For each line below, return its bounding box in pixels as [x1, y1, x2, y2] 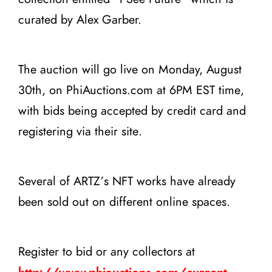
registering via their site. [18, 126, 142, 138]
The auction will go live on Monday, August [18, 64, 242, 76]
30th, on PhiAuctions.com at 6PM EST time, [18, 84, 244, 97]
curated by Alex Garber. [18, 14, 141, 26]
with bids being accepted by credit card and [18, 105, 246, 117]
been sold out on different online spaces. [18, 196, 230, 208]
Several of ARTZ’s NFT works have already [18, 175, 236, 188]
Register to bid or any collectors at [18, 246, 195, 258]
